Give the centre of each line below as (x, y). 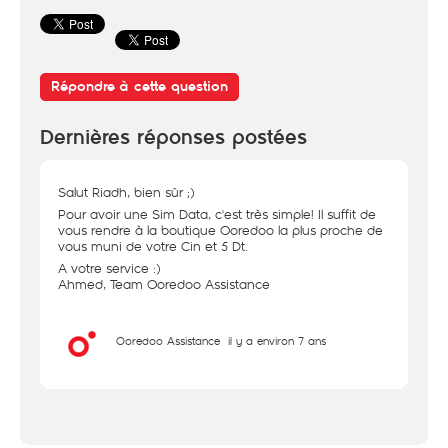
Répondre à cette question (139, 86)
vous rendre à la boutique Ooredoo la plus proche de (220, 230)
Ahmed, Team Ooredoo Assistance (164, 284)
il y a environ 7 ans (277, 340)
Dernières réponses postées (173, 137)
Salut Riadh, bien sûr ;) (126, 192)
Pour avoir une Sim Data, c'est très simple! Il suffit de (217, 214)
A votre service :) (109, 268)
